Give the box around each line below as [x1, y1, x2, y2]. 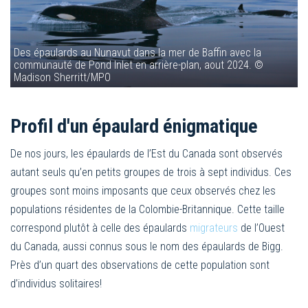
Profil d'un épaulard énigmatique [10, 115, 258, 138]
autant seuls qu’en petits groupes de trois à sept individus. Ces [10, 166, 291, 179]
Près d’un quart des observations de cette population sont [10, 258, 269, 272]
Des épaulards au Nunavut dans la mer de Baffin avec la [14, 46, 261, 60]
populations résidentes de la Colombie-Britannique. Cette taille [10, 203, 285, 217]
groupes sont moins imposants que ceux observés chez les [10, 184, 276, 198]
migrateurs [190, 221, 238, 235]
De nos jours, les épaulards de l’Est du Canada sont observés [10, 147, 283, 161]
